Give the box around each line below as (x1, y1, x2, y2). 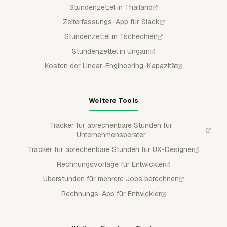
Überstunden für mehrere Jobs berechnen (43, 174, 179, 183)
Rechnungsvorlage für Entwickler (57, 159, 165, 169)
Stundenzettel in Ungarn (72, 46, 150, 56)
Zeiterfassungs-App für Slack (62, 17, 160, 26)
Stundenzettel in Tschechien (64, 31, 158, 41)
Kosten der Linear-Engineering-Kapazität (45, 61, 177, 70)
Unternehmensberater (76, 130, 146, 139)
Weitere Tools (89, 96, 138, 105)
